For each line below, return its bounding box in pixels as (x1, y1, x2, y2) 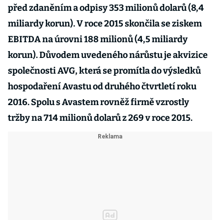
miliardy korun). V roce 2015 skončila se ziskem (8, 18, 202, 29)
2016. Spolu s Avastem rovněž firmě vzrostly (8, 97, 189, 108)
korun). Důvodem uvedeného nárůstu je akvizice (8, 50, 208, 60)
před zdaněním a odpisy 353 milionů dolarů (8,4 (8, 2, 204, 13)
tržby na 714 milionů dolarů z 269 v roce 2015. (8, 112, 192, 123)
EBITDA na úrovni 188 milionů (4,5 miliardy (8, 34, 188, 45)
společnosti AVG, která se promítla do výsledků (8, 65, 201, 76)
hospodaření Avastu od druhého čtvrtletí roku (8, 81, 196, 92)
